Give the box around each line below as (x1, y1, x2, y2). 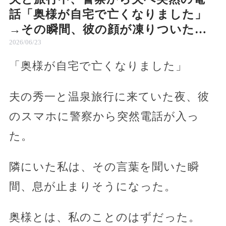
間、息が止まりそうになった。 (9, 180, 176, 193)
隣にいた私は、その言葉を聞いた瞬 (9, 160, 199, 173)
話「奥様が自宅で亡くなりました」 (9, 8, 207, 21)
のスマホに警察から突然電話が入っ (9, 109, 199, 123)
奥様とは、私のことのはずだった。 (9, 210, 200, 223)
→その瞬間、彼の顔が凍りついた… (9, 23, 207, 36)
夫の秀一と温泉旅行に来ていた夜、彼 (9, 90, 209, 103)
